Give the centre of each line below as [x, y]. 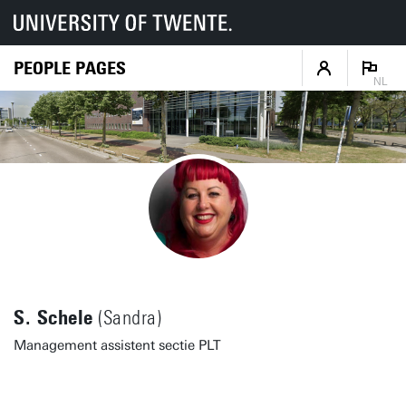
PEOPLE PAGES [70, 68]
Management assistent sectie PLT [117, 345]
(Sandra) [127, 318]
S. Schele [53, 318]
